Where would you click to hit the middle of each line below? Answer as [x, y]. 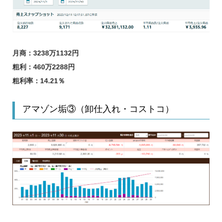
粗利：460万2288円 [43, 67]
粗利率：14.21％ [38, 81]
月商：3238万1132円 [45, 53]
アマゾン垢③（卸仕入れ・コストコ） [98, 109]
